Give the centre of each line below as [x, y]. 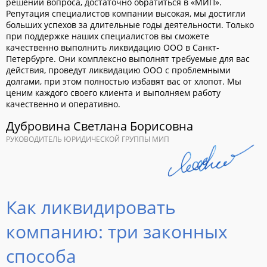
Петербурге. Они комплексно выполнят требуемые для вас [128, 59]
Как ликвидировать [91, 207]
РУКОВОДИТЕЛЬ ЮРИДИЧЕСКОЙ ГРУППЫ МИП [88, 139]
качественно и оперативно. [63, 104]
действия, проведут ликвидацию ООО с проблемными [118, 70]
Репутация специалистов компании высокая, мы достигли [126, 14]
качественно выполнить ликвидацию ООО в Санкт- [113, 48]
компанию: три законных [117, 232]
